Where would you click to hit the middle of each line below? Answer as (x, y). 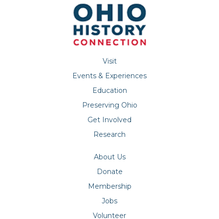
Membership (109, 186)
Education (109, 91)
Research (109, 135)
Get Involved (109, 120)
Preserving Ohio (109, 105)
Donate (109, 172)
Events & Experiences (109, 76)
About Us (109, 157)
